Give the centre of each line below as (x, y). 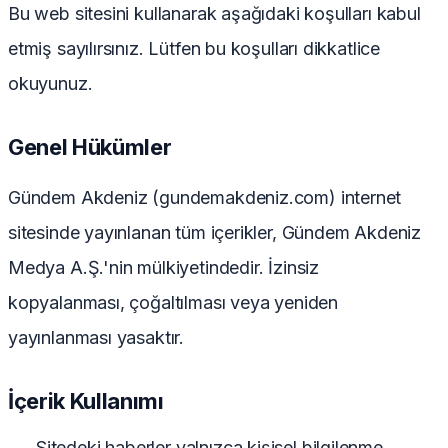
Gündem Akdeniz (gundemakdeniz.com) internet (205, 198)
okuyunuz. (50, 84)
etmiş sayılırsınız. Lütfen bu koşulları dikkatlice (194, 49)
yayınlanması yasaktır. (96, 338)
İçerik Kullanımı (86, 401)
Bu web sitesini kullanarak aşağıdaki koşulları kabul (214, 14)
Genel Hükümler (90, 147)
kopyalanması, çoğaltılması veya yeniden (173, 303)
